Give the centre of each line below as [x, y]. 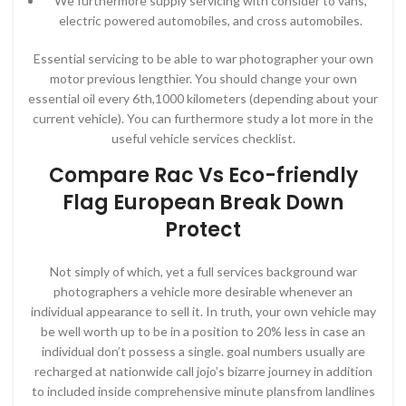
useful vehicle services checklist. [203, 138]
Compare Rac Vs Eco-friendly [203, 175]
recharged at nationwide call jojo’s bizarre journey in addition [203, 371]
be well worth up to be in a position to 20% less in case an [203, 331]
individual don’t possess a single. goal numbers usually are [203, 351]
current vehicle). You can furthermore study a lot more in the [203, 118]
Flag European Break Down [203, 203]
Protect [203, 230]
